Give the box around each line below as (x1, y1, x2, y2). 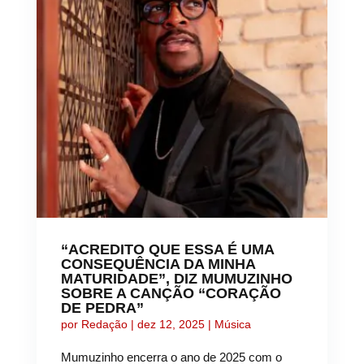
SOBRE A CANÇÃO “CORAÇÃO (60, 285, 281, 302)
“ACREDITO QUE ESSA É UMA (60, 241, 274, 258)
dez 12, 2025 (136, 318, 205, 331)
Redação (80, 318, 128, 331)
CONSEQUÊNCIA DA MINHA (60, 256, 255, 273)
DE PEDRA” (60, 300, 144, 317)
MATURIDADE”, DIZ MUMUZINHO (60, 271, 292, 288)
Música (214, 318, 251, 331)
